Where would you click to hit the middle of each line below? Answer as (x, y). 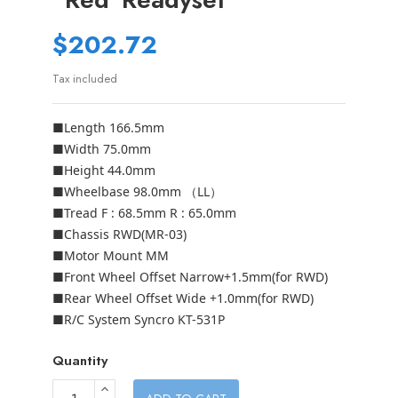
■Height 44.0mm (104, 170)
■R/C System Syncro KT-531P (139, 319)
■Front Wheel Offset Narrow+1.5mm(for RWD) (190, 277)
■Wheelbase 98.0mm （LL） (137, 191)
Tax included (85, 79)
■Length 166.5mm (108, 127)
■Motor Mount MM (111, 255)
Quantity (80, 361)
